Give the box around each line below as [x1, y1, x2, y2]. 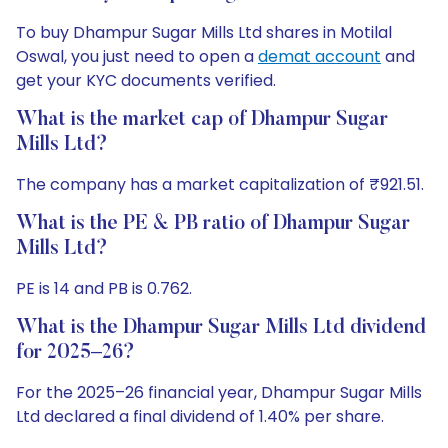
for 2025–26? [16, 343, 135, 363]
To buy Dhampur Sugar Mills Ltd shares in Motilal [16, 21, 392, 44]
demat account [258, 45, 381, 68]
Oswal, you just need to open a [16, 45, 258, 68]
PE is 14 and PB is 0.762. [16, 277, 192, 300]
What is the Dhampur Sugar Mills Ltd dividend [16, 318, 426, 338]
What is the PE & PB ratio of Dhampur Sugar [16, 214, 410, 234]
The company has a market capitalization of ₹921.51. [16, 173, 424, 196]
